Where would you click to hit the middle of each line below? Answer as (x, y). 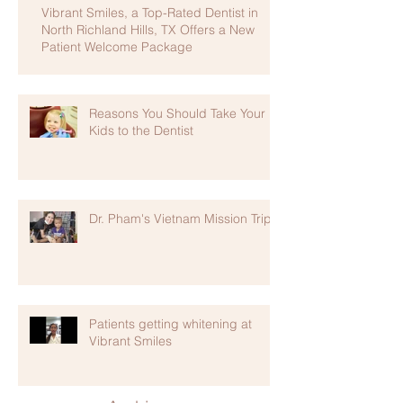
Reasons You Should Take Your (177, 113)
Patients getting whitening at (170, 323)
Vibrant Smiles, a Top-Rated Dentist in (150, 12)
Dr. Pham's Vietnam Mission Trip (180, 218)
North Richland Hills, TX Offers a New (148, 29)
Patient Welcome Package (117, 46)
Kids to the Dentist (141, 130)
